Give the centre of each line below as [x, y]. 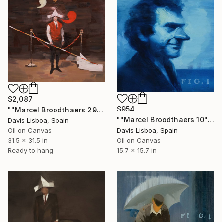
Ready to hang [30, 150]
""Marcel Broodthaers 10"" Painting [211, 120]
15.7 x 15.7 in [137, 150]
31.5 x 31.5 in [28, 140]
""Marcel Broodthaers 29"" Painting [100, 110]
